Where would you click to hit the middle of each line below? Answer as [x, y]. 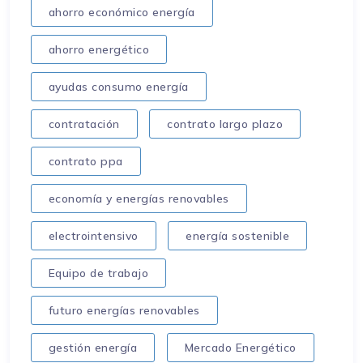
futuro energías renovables [124, 310]
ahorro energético [99, 49]
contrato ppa [85, 161]
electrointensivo [93, 235]
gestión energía [93, 347]
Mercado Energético [240, 347]
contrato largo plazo [225, 124]
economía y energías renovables [139, 198]
